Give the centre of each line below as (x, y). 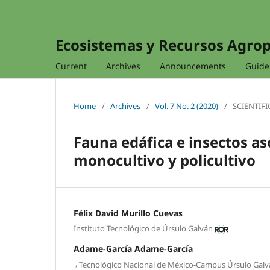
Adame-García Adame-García (133, 249)
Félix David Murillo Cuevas (128, 213)
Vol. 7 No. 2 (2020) (187, 106)
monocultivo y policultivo (165, 160)
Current (71, 66)
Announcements (193, 66)
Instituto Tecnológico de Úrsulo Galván (143, 229)
